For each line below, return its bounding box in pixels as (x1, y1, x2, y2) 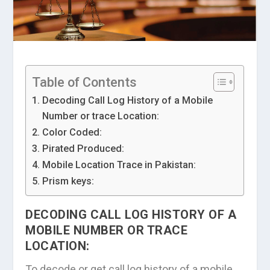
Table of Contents (32, 74, 137, 90)
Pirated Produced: (42, 142, 124, 154)
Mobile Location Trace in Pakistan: (42, 159, 196, 171)
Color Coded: (42, 126, 102, 138)
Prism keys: (42, 175, 94, 187)
